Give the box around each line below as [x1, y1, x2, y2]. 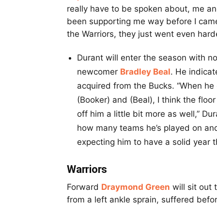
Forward [67, 182, 101, 192]
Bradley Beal [120, 67, 170, 77]
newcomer [77, 67, 120, 77]
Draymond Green [101, 182, 170, 192]
